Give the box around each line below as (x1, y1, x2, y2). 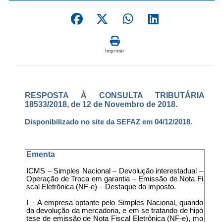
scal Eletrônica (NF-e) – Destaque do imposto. (26, 182, 176, 191)
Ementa (26, 150, 55, 159)
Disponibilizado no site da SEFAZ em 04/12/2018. (25, 117, 192, 126)
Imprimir (105, 47, 124, 54)
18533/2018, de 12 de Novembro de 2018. (25, 100, 177, 109)
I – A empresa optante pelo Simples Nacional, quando (26, 198, 203, 207)
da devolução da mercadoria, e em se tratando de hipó (26, 206, 203, 215)
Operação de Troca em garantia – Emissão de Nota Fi (26, 174, 203, 183)
